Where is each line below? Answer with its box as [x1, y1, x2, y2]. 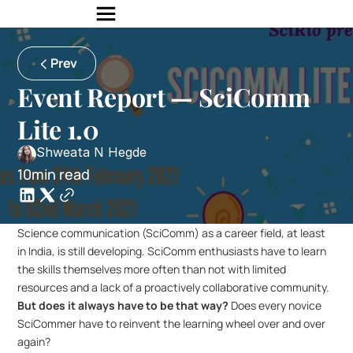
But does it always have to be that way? [17, 298, 229, 313]
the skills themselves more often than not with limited [17, 262, 287, 277]
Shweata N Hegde [36, 144, 147, 160]
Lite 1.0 [17, 112, 99, 146]
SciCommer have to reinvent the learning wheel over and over [17, 316, 326, 331]
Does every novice [229, 298, 322, 313]
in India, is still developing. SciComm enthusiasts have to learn [17, 243, 327, 258]
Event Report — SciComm [17, 80, 310, 113]
